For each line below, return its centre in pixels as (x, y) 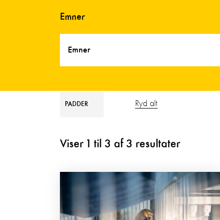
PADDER (76, 104)
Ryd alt (146, 104)
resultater (158, 144)
